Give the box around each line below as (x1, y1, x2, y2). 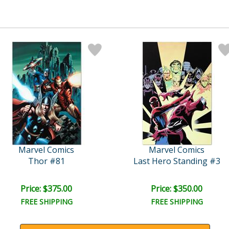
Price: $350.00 (151, 182, 202, 194)
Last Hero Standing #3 (133, 155, 220, 167)
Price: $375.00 (20, 182, 72, 194)
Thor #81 (28, 155, 65, 167)
